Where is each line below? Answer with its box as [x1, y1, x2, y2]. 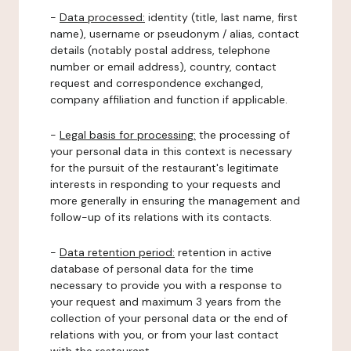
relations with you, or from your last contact [50, 327, 279, 342]
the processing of [196, 128, 290, 142]
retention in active [175, 245, 272, 259]
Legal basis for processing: [60, 128, 196, 142]
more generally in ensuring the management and [50, 194, 300, 208]
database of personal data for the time [50, 262, 254, 276]
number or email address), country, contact [50, 60, 277, 74]
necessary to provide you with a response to [50, 278, 282, 292]
